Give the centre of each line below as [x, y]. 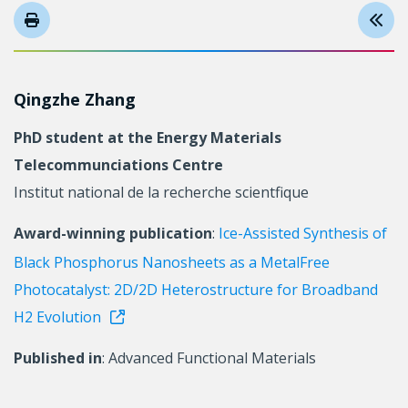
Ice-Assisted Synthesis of [303, 233]
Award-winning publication [113, 233]
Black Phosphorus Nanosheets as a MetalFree [172, 262]
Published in [58, 357]
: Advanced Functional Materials [209, 357]
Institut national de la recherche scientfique [161, 192]
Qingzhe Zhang [75, 99]
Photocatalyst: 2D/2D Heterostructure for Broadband [196, 289]
